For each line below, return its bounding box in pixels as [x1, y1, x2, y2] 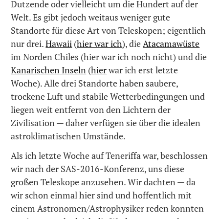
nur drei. [11, 37, 46, 49]
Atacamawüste [143, 37, 200, 49]
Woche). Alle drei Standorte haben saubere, [11, 77, 178, 89]
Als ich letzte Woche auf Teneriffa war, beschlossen [11, 150, 208, 162]
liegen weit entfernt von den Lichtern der [11, 103, 171, 115]
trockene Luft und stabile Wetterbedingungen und [11, 90, 205, 102]
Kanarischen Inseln [11, 64, 87, 76]
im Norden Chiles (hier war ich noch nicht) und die [11, 50, 207, 63]
